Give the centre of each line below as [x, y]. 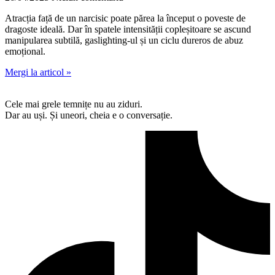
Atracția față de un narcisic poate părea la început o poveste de [125, 18]
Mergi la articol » [38, 72]
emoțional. [25, 51]
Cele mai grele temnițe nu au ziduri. [74, 104]
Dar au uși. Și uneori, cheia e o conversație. [89, 115]
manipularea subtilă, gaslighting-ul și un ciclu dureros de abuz [124, 40]
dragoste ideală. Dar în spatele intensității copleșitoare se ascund [128, 29]
